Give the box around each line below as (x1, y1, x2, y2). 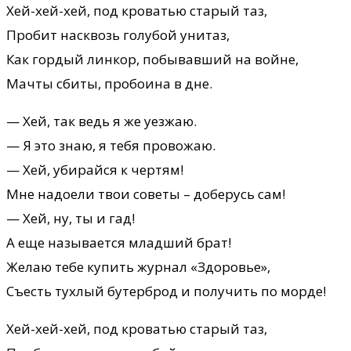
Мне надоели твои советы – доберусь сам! (6, 184, 285, 203)
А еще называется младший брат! (6, 233, 231, 251)
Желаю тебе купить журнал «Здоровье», (6, 257, 270, 276)
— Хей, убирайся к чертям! (6, 160, 183, 179)
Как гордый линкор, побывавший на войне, (6, 49, 299, 68)
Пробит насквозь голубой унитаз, (6, 25, 230, 44)
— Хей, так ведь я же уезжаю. (6, 111, 197, 130)
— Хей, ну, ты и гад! (6, 208, 135, 227)
